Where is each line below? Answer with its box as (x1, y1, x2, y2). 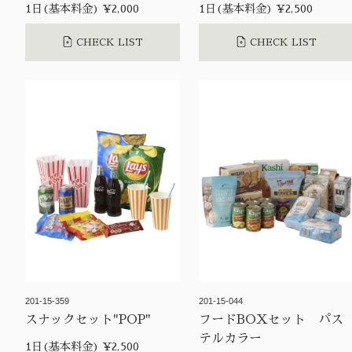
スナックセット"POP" (25, 313, 151, 326)
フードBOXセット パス (199, 313, 344, 326)
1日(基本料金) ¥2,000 (25, 2, 139, 14)
